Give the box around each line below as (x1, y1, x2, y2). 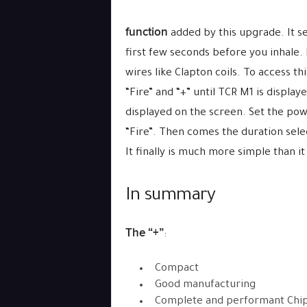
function (125, 25, 168, 39)
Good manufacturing (154, 280, 256, 291)
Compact (154, 263, 199, 275)
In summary (125, 187, 216, 206)
